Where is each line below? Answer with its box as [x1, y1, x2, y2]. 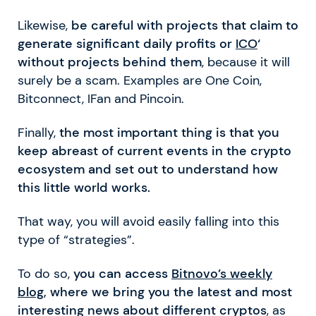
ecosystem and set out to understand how [18, 162, 278, 178]
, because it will [202, 54, 290, 71]
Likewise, [18, 18, 71, 34]
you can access [70, 266, 171, 282]
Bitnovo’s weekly [171, 266, 272, 282]
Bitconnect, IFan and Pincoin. [18, 91, 184, 107]
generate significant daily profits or [18, 36, 236, 52]
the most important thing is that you [59, 125, 279, 141]
